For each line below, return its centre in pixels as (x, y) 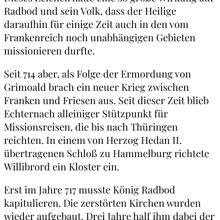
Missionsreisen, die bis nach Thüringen (91, 127)
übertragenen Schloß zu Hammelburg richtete (107, 153)
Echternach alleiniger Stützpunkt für (86, 113)
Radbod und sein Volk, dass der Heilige (90, 11)
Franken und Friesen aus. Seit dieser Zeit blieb (106, 100)
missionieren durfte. (49, 51)
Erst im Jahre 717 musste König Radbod (90, 190)
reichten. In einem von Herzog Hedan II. (93, 140)
